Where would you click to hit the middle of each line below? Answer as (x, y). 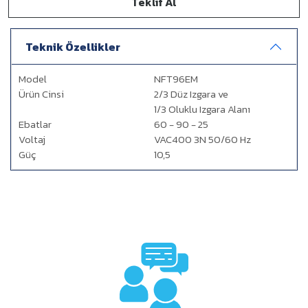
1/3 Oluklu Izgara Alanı (202, 109)
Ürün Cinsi (41, 94)
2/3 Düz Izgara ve (191, 94)
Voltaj (32, 139)
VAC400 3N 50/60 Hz (202, 139)
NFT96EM (176, 79)
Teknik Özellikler (73, 47)
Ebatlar (35, 124)
